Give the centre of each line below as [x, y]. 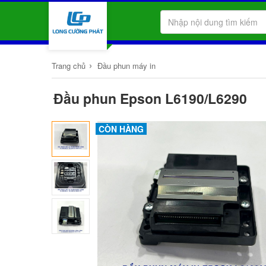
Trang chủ [68, 66]
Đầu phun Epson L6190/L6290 [150, 98]
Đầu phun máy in [126, 66]
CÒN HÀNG [121, 129]
